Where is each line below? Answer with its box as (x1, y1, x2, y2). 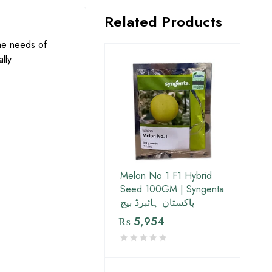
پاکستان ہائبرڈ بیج (120, 195, 194, 210)
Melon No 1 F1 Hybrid (120, 169, 212, 183)
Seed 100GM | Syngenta (120, 182, 224, 197)
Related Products (104, 11, 222, 33)
